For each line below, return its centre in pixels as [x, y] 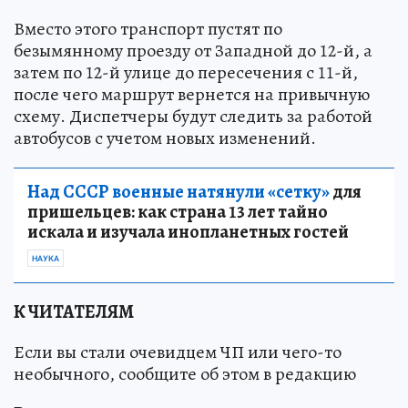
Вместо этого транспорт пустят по [148, 28]
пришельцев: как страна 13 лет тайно [178, 211]
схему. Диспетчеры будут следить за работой [193, 116]
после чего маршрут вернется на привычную [192, 94]
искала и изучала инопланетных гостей [188, 231]
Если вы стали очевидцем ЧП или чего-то [178, 352]
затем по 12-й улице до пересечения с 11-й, [186, 72]
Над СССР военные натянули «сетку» [178, 191]
